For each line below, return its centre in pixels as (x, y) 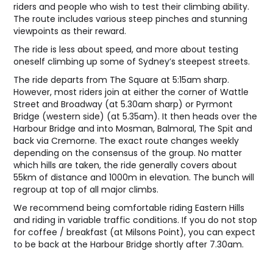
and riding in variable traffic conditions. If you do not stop (136, 220)
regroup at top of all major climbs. (86, 190)
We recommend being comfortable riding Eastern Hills (129, 208)
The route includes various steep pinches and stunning (131, 19)
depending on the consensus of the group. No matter (128, 153)
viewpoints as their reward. (70, 31)
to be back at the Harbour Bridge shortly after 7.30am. (129, 244)
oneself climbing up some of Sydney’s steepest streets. (132, 62)
